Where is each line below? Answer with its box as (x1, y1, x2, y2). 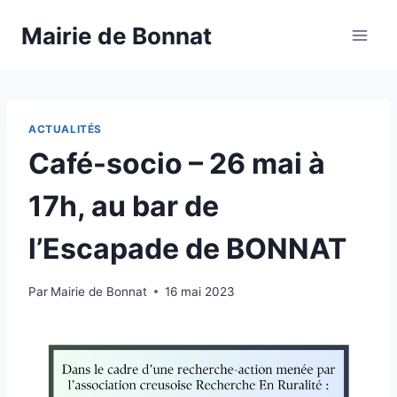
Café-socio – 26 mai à (28, 145, 325, 181)
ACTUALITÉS (28, 122, 102, 136)
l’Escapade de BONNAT (28, 230, 346, 266)
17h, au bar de (28, 188, 219, 223)
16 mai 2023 (165, 284, 236, 299)
